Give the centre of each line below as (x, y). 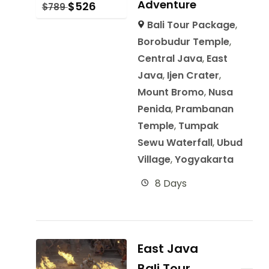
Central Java (170, 59)
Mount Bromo (171, 92)
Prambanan (205, 109)
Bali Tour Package (191, 25)
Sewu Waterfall (175, 143)
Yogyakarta (204, 159)
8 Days (171, 183)
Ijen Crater (193, 75)
